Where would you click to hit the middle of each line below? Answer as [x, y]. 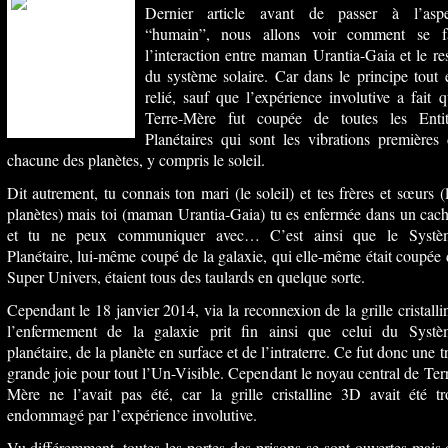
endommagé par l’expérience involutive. [131, 414]
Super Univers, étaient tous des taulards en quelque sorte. [185, 276]
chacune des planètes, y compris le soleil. [135, 159]
